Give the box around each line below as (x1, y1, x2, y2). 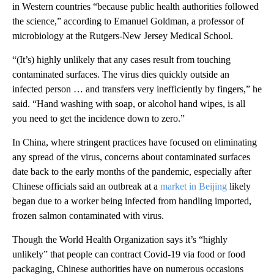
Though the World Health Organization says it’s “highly (12, 234, 228, 245)
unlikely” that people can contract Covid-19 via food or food (12, 249, 245, 260)
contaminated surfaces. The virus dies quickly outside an (12, 69, 229, 80)
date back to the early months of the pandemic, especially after (12, 166, 251, 177)
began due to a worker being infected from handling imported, (12, 196, 251, 207)
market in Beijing (158, 181, 227, 192)
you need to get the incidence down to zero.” (12, 113, 185, 124)
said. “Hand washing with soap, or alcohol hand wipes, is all (12, 98, 245, 109)
